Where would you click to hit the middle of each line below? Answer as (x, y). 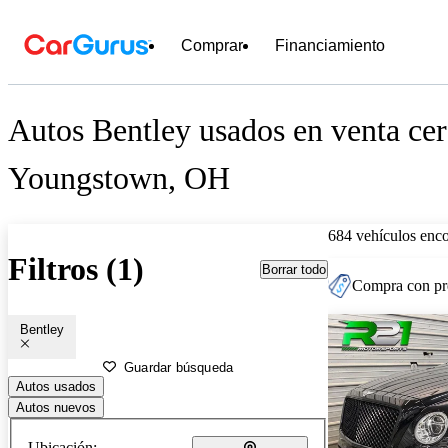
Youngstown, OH (119, 178)
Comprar (212, 45)
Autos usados (56, 386)
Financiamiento (330, 45)
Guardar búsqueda (179, 367)
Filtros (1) (76, 269)
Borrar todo (294, 269)
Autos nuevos (56, 407)
